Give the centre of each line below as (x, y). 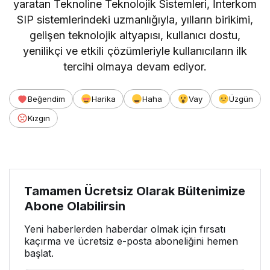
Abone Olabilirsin (75, 206)
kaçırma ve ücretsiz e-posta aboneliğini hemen (131, 241)
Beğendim (46, 99)
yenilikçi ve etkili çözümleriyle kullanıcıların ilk (135, 51)
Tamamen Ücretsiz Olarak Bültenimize (135, 191)
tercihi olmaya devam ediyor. (135, 66)
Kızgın (39, 118)
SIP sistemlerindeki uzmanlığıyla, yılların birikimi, (135, 19)
